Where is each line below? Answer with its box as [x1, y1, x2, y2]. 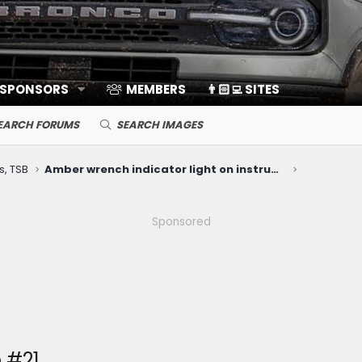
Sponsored [151, 214, 211, 229]
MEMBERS [125, 81, 186, 98]
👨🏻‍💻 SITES [205, 81, 280, 98]
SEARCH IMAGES [116, 117, 203, 133]
